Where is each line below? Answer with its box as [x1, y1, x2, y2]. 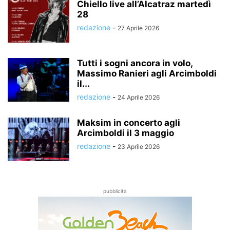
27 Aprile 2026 [118, 24, 159, 32]
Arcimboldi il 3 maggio [77, 128, 174, 139]
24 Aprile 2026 [118, 93, 160, 102]
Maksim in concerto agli [77, 118, 180, 128]
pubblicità [103, 188, 127, 195]
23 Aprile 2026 [118, 143, 160, 151]
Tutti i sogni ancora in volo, [77, 58, 193, 69]
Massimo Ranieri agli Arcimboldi [77, 68, 217, 79]
